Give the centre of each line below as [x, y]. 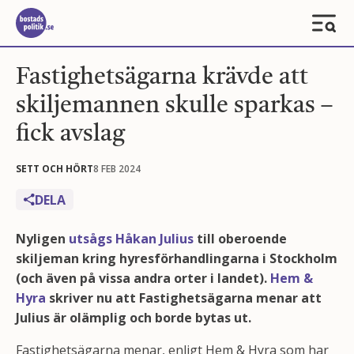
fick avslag [70, 134]
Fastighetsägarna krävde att [162, 77]
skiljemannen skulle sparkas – [174, 106]
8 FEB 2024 [117, 169]
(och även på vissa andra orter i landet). [143, 278]
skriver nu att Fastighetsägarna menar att [184, 298]
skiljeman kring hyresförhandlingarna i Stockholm [177, 258]
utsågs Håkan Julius [131, 239]
